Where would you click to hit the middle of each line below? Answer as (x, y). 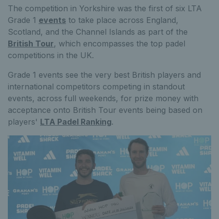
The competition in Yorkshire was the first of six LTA (105, 8)
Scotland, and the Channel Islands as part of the (98, 32)
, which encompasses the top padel (120, 44)
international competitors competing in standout (96, 87)
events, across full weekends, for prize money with (103, 98)
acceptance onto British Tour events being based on (105, 110)
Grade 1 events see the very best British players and (104, 75)
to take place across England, (122, 20)
